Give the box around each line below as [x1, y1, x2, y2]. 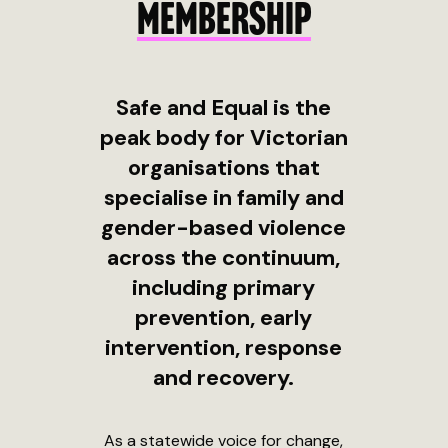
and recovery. [153, 363, 295, 393]
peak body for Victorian [99, 123, 348, 153]
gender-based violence [101, 213, 347, 243]
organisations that [127, 153, 320, 183]
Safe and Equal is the [116, 93, 332, 123]
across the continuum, [107, 243, 341, 273]
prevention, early [135, 303, 313, 333]
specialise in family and [103, 183, 344, 213]
